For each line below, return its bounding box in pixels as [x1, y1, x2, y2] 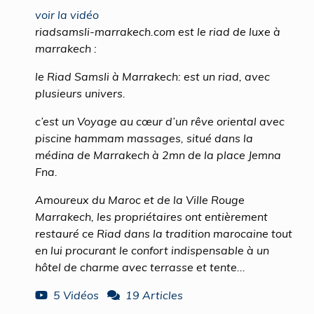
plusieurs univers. [35, 86, 125, 100]
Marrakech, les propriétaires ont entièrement [35, 210, 268, 224]
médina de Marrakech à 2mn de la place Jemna [35, 148, 281, 162]
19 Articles [125, 288, 183, 302]
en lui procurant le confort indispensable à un [35, 243, 269, 257]
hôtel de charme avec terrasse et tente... [35, 260, 245, 274]
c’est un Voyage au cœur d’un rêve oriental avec [35, 114, 285, 128]
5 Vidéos [53, 288, 99, 302]
